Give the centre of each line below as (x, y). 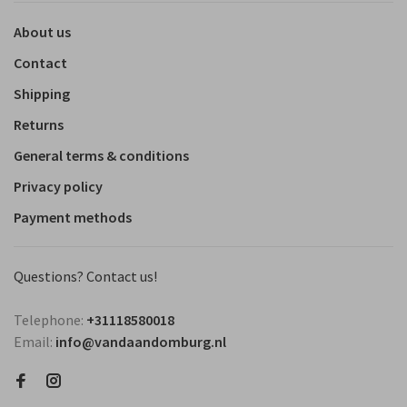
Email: (35, 341)
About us (42, 31)
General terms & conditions (101, 155)
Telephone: (50, 319)
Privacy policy (58, 186)
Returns (39, 124)
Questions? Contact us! (85, 276)
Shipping (42, 93)
